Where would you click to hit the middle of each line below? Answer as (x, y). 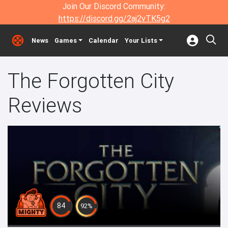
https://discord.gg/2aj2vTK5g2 (114, 18)
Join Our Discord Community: (114, 6)
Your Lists (141, 40)
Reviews (45, 105)
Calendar (103, 40)
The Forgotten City (91, 81)
